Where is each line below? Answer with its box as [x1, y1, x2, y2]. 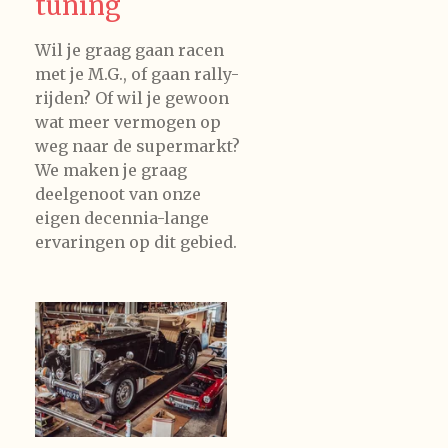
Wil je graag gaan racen [35, 40, 224, 61]
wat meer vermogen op [35, 112, 221, 133]
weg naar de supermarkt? [35, 136, 240, 157]
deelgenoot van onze [35, 184, 201, 205]
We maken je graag [35, 160, 187, 181]
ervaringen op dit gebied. [35, 232, 237, 253]
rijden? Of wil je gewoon [35, 88, 229, 109]
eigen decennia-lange [35, 208, 209, 229]
